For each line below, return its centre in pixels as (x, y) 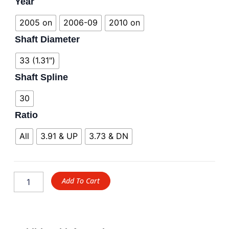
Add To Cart (81, 180)
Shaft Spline (41, 77)
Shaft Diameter (47, 39)
